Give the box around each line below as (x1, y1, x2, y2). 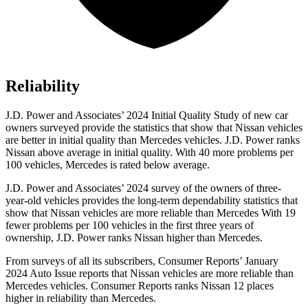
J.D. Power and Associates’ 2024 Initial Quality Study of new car (5, 109, 288, 122)
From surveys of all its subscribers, (5, 255, 158, 267)
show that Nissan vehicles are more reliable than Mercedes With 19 (5, 207, 296, 219)
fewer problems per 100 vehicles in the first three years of (5, 219, 254, 232)
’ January (239, 255, 278, 267)
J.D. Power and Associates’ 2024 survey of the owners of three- (5, 182, 281, 195)
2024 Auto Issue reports (5, 267, 111, 280)
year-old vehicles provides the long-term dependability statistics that (5, 195, 298, 207)
